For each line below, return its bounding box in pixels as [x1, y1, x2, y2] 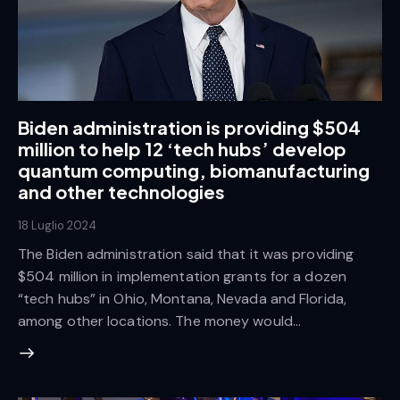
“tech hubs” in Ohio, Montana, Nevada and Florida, [18, 288, 346, 308]
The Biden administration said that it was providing [18, 244, 354, 263]
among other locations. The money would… [18, 311, 301, 330]
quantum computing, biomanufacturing [18, 159, 370, 181]
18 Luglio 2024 [18, 218, 96, 233]
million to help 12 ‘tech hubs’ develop [18, 137, 346, 160]
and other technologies [18, 180, 225, 203]
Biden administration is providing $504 [18, 116, 361, 138]
